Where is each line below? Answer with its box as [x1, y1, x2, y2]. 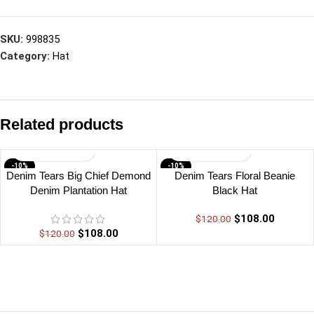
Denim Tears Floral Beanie [175, 169, 295, 182]
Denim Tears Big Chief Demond [6, 169, 151, 182]
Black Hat [212, 184, 257, 196]
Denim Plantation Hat [30, 184, 127, 196]
